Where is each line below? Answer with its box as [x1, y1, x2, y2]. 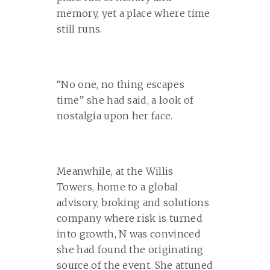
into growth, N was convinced [57, 228, 201, 240]
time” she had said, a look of [57, 94, 194, 107]
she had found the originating [57, 243, 204, 256]
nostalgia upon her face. [57, 110, 173, 122]
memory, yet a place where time [57, 7, 210, 20]
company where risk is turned [57, 212, 202, 225]
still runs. [57, 23, 102, 36]
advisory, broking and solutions [57, 196, 209, 209]
